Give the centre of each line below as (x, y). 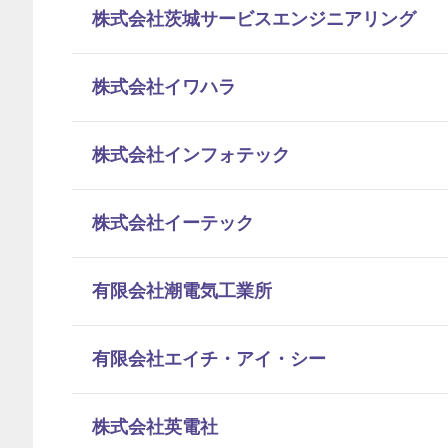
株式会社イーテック (173, 223)
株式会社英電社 (155, 427)
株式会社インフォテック (191, 155)
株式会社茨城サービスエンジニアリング (254, 19)
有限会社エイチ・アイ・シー (209, 359)
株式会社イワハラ (164, 87)
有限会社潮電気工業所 (182, 291)
